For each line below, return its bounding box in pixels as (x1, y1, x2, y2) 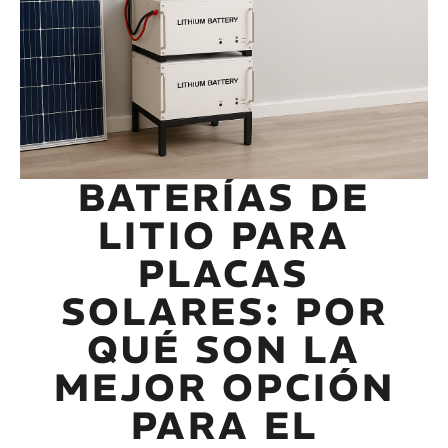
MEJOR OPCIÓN (53, 363, 395, 411)
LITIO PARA (98, 211, 350, 259)
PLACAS (138, 249, 310, 297)
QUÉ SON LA (87, 325, 361, 373)
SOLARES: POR (60, 287, 388, 335)
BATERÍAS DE (78, 173, 370, 221)
